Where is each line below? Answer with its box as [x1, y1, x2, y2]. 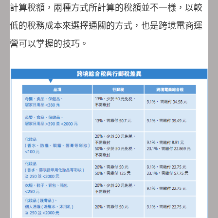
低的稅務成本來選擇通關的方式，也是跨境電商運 [10, 20, 202, 31]
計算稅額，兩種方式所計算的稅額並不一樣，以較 [10, 2, 202, 13]
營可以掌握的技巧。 [10, 38, 89, 49]
